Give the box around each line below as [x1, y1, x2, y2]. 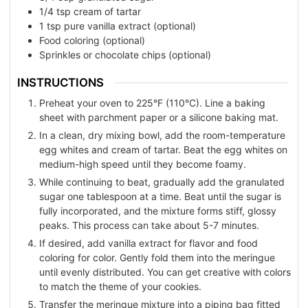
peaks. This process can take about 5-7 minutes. [39, 219, 259, 232]
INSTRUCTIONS [17, 76, 104, 90]
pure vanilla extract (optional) [64, 19, 196, 32]
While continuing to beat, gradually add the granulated [39, 176, 285, 188]
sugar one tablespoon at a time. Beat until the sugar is [39, 190, 281, 203]
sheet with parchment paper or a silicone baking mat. [39, 111, 278, 124]
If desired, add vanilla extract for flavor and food [39, 237, 258, 250]
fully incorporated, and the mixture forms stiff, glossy [39, 205, 276, 217]
